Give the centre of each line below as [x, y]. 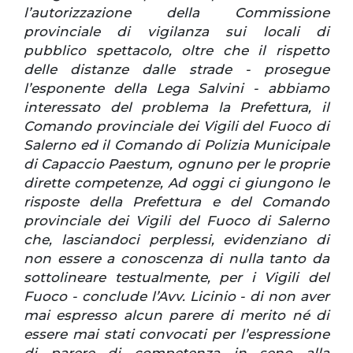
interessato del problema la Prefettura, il [176, 107]
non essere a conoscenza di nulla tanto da [176, 258]
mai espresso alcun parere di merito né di [176, 315]
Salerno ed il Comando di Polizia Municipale [176, 145]
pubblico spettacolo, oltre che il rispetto [176, 50]
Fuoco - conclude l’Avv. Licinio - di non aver [176, 296]
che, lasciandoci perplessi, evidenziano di [176, 239]
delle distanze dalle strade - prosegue [176, 69]
